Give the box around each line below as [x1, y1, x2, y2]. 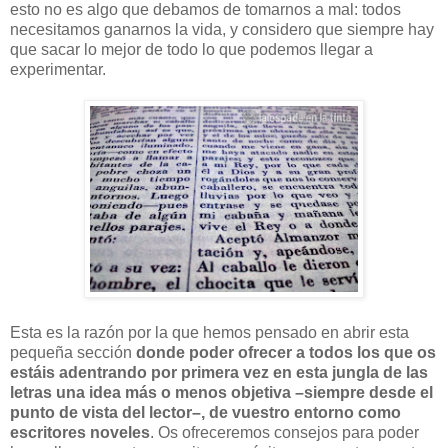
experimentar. [10, 60, 106, 78]
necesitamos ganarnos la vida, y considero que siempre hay [10, 20, 434, 38]
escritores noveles [10, 424, 150, 442]
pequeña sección [10, 344, 136, 362]
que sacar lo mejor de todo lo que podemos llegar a [10, 40, 373, 58]
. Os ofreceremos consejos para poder [150, 424, 419, 442]
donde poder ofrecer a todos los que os [136, 344, 436, 362]
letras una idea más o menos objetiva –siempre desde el [10, 384, 433, 402]
